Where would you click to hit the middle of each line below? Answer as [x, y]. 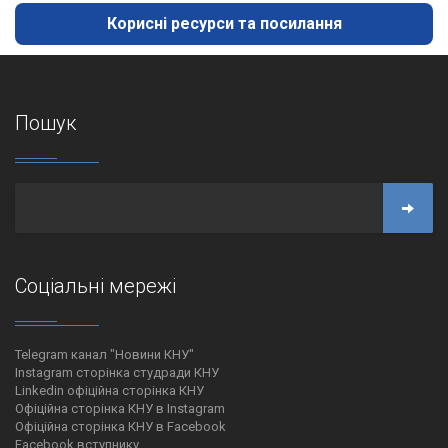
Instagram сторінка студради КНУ [117, 372]
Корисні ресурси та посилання [224, 23]
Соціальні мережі [95, 286]
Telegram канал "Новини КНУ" [104, 354]
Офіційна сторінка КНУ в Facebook [120, 426]
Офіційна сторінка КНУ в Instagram [120, 408]
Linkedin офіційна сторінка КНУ [109, 390]
